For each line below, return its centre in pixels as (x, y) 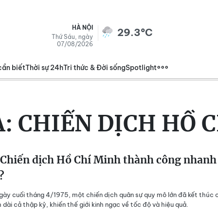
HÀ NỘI (82, 27)
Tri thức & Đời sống (94, 68)
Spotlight (141, 68)
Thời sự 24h (44, 68)
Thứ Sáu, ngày (72, 37)
